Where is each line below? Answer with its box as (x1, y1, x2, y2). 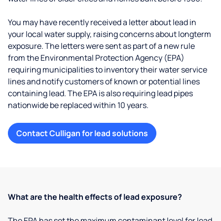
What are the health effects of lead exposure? (8, 191, 182, 202)
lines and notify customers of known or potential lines (8, 76, 200, 87)
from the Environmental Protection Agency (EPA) (8, 52, 184, 63)
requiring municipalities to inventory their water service (8, 64, 207, 75)
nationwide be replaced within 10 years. (8, 100, 148, 110)
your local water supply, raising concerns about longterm (8, 29, 211, 39)
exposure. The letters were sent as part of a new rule (8, 40, 195, 51)
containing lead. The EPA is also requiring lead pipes (8, 88, 193, 99)
